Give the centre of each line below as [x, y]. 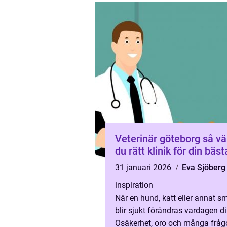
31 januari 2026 [144, 167]
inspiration [134, 185]
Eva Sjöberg [204, 167]
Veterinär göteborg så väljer [159, 139]
